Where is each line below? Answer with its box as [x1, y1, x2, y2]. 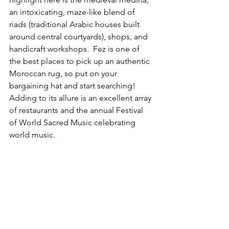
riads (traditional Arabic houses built [9, 19, 142, 30]
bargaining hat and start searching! [9, 81, 138, 91]
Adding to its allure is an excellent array [9, 93, 153, 103]
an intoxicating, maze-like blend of [9, 7, 137, 17]
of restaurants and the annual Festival [9, 105, 145, 116]
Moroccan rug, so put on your [9, 68, 119, 79]
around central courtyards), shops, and [9, 32, 150, 42]
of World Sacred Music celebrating [9, 118, 138, 128]
